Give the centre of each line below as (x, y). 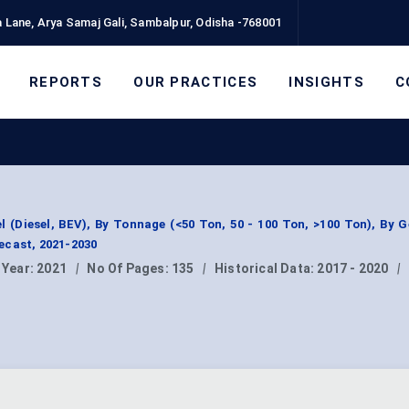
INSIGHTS (326, 82)
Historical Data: (266, 269)
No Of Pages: (129, 269)
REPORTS (66, 82)
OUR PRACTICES (196, 82)
